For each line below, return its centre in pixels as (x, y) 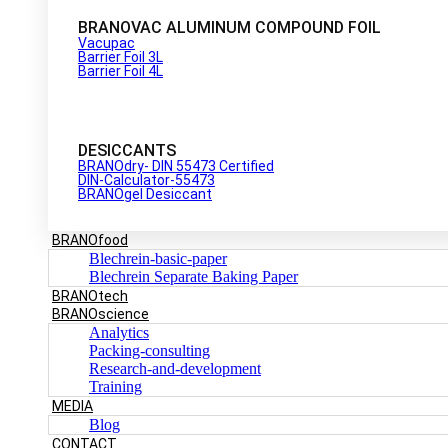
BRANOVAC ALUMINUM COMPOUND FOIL (229, 27)
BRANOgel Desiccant (145, 193)
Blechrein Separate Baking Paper (193, 276)
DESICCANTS (127, 150)
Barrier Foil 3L (120, 56)
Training (115, 386)
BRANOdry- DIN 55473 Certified (176, 165)
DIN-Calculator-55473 (146, 179)
